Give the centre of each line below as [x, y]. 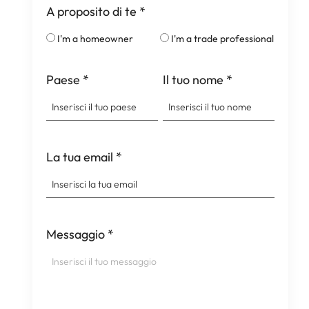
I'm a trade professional [223, 39]
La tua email [79, 157]
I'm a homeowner [95, 39]
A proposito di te [91, 11]
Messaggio [75, 234]
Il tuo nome [193, 80]
